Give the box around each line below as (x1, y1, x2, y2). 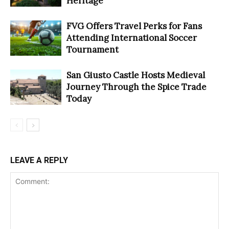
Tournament (66, 44, 119, 56)
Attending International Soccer (66, 32, 197, 44)
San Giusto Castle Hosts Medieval (66, 70, 205, 81)
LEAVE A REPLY (10, 155, 68, 166)
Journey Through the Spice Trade (66, 81, 207, 93)
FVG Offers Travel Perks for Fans (66, 20, 202, 32)
